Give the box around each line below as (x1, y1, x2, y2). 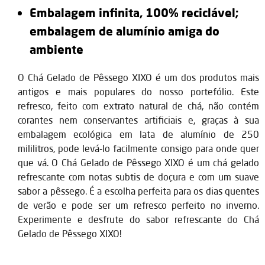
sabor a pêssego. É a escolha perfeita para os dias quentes (18, 185, 259, 197)
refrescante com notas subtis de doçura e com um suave (18, 170, 259, 183)
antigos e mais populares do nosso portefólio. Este (18, 85, 259, 98)
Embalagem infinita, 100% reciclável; (30, 4, 239, 20)
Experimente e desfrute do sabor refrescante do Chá (18, 213, 259, 225)
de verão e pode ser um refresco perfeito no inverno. (18, 199, 259, 211)
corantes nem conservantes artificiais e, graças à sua (18, 114, 259, 126)
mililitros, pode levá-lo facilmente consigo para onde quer (18, 142, 259, 154)
